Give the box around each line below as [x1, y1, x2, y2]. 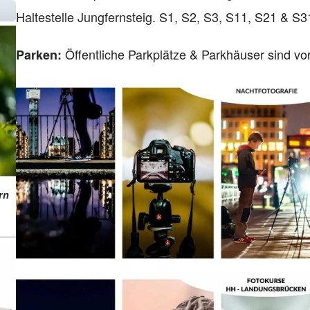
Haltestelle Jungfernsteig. [15, 8, 159, 26]
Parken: [15, 46, 65, 64]
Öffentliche [64, 45, 125, 63]
